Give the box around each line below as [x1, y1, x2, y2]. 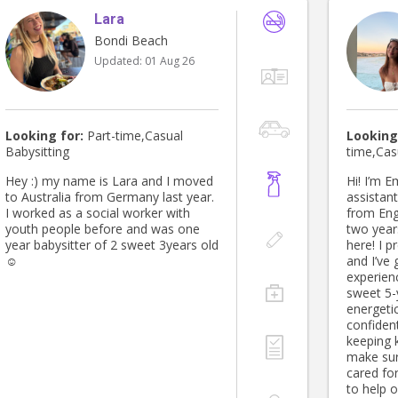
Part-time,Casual [84, 127, 183, 145]
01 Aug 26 [145, 53, 195, 69]
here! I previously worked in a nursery [346, 236, 378, 254]
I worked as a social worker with [5, 204, 190, 222]
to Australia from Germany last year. [5, 188, 214, 206]
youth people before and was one [5, 220, 200, 238]
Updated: [94, 53, 145, 69]
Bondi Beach [94, 32, 168, 50]
